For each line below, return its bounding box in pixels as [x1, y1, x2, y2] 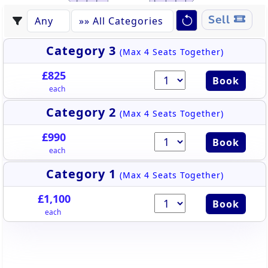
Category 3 [45, 42, 120, 59]
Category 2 [45, 104, 120, 120]
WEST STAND [114, 2, 145, 8]
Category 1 [45, 166, 120, 182]
